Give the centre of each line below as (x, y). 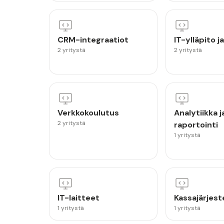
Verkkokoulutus (88, 113)
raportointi (196, 125)
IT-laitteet (78, 198)
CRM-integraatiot (93, 40)
